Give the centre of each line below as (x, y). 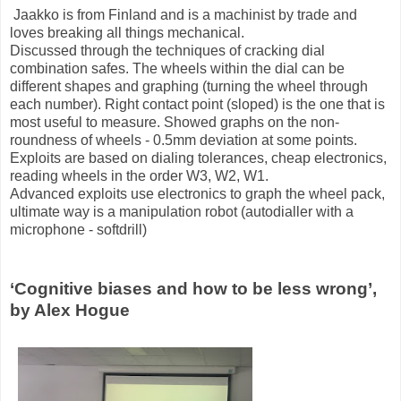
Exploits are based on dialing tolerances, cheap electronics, (198, 158)
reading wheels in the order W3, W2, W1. (139, 175)
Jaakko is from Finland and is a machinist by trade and (183, 14)
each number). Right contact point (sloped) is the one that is (197, 104)
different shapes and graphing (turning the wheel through (189, 86)
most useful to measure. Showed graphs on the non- (175, 122)
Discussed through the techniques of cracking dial (167, 50)
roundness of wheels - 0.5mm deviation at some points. (183, 140)
